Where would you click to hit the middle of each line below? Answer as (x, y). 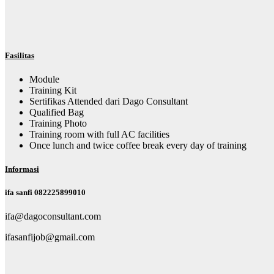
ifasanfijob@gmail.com (50, 237)
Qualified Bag (57, 112)
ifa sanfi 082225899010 (45, 193)
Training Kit (53, 90)
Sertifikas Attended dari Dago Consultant (109, 101)
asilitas (22, 55)
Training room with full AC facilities (99, 134)
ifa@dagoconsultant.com (53, 217)
